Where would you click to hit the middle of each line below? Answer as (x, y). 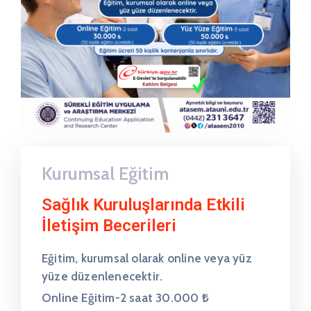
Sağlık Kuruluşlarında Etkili (143, 204)
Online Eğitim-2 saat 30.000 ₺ (125, 297)
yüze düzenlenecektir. (102, 276)
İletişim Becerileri (109, 225)
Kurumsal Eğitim (105, 173)
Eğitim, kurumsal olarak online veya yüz (147, 258)
